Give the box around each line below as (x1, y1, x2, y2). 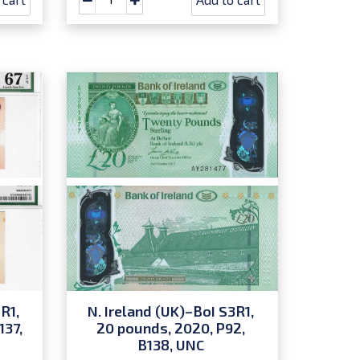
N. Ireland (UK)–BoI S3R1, (87, 302, 254, 321)
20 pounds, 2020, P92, (96, 319, 245, 337)
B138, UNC (137, 336, 204, 354)
